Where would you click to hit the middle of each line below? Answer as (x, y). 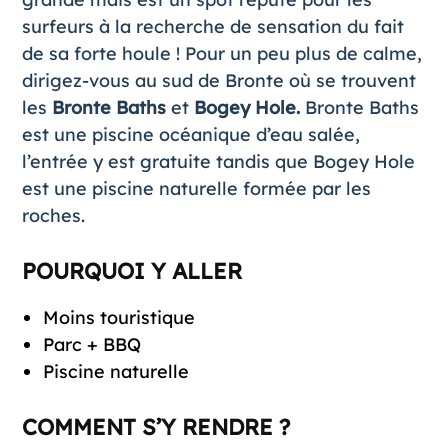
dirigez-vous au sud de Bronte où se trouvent (218, 80)
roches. (53, 215)
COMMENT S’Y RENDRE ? (155, 426)
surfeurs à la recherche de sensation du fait (212, 26)
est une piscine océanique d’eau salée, (190, 134)
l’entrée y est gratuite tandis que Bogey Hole (218, 161)
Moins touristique (118, 317)
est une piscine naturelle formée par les (196, 188)
